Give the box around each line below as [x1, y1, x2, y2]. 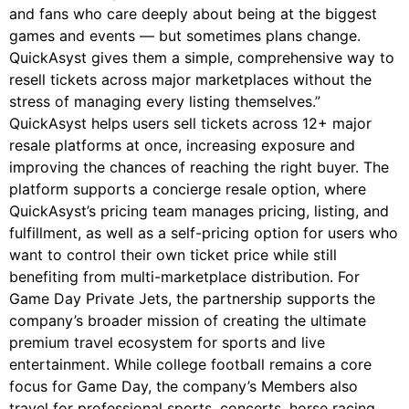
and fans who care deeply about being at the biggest [9, 5, 377, 24]
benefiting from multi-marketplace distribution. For [9, 267, 360, 287]
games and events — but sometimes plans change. [9, 26, 361, 46]
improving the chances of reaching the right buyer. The [9, 158, 389, 177]
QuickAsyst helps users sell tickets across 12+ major [9, 114, 372, 133]
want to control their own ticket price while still [9, 246, 337, 265]
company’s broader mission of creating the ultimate [9, 311, 366, 330]
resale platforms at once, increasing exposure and [9, 136, 355, 155]
